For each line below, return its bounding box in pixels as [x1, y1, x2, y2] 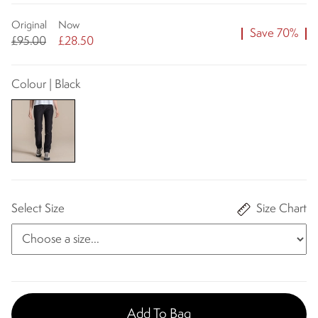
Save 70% [250, 28, 298, 40]
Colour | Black [11, 78, 80, 91]
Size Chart [256, 203, 307, 216]
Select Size [11, 203, 65, 216]
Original [11, 20, 47, 31]
